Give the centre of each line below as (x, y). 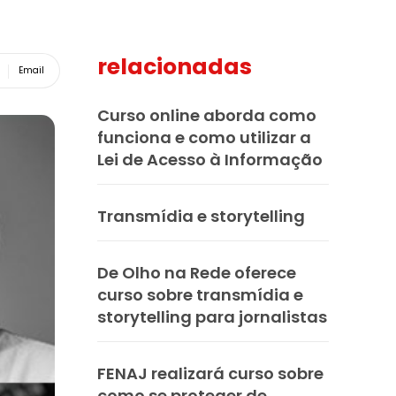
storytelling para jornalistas (212, 316)
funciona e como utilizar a (204, 137)
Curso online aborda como (207, 115)
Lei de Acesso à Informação (210, 159)
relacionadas (175, 66)
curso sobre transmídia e (200, 294)
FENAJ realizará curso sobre (210, 373)
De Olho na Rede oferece (197, 272)
